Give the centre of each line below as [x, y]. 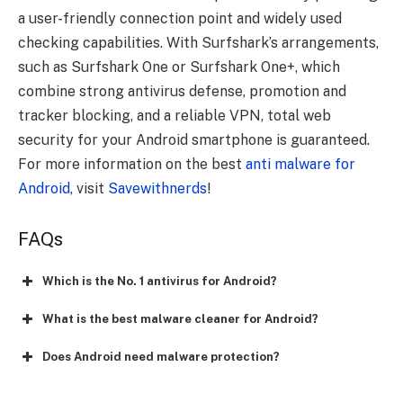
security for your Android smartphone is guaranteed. [194, 140]
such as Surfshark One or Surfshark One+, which [179, 67]
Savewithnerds [157, 189]
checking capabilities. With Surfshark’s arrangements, [198, 43]
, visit [89, 189]
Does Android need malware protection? [161, 357]
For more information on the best [130, 165]
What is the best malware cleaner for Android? [180, 319]
